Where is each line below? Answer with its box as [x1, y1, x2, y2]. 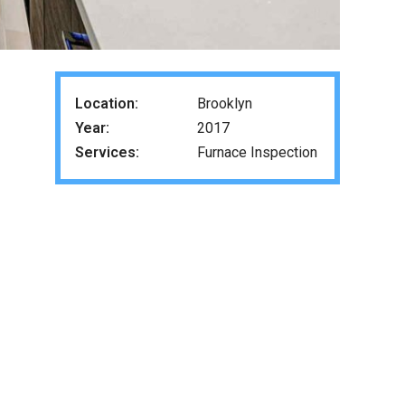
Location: [74, 94, 138, 112]
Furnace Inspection [197, 143, 318, 161]
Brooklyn [197, 94, 253, 112]
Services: [74, 143, 139, 161]
